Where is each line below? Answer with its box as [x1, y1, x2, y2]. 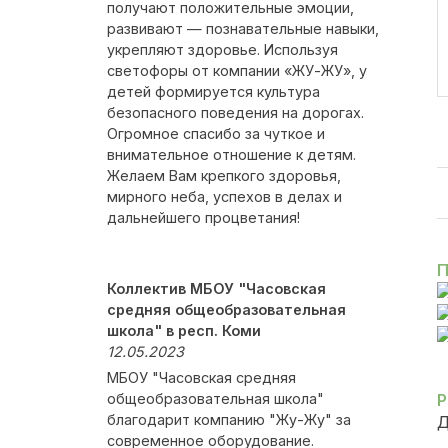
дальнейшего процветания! [107, 209, 300, 226]
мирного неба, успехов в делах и [107, 188, 342, 205]
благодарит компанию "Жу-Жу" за [107, 411, 351, 428]
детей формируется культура [107, 83, 320, 100]
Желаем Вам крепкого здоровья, [107, 167, 341, 184]
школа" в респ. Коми [107, 322, 261, 339]
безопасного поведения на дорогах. [107, 104, 364, 121]
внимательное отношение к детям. [107, 146, 356, 163]
